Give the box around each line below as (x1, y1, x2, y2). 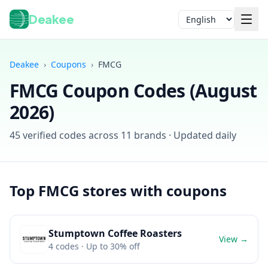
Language (178, 18, 218, 30)
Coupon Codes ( (58, 78, 195, 103)
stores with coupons (79, 181, 227, 200)
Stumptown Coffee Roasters (48, 227, 182, 240)
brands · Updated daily (132, 129, 236, 142)
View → (219, 233, 248, 245)
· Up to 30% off (79, 240, 140, 252)
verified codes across (20, 129, 121, 142)
